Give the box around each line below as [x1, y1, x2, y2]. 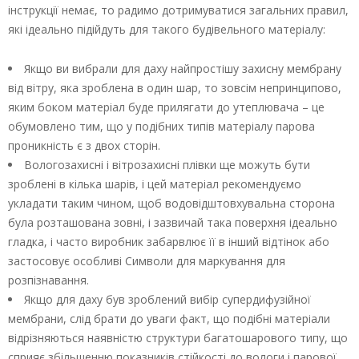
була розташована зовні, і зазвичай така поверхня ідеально [8, 214, 337, 230]
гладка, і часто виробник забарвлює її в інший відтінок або [8, 233, 329, 249]
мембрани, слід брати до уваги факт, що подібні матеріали [8, 310, 330, 326]
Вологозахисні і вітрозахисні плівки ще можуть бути [24, 156, 310, 172]
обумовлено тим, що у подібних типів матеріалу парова [8, 118, 315, 134]
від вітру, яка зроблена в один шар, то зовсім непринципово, [8, 79, 341, 95]
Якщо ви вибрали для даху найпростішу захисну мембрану [24, 60, 341, 76]
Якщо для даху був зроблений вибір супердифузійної [24, 291, 311, 307]
